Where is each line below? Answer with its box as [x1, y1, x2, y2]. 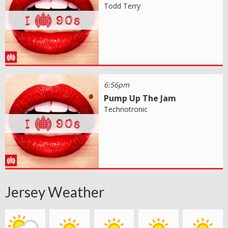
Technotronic [104, 104, 148, 115]
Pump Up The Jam [104, 93, 177, 104]
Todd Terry [104, 1, 141, 11]
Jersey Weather [5, 183, 104, 201]
